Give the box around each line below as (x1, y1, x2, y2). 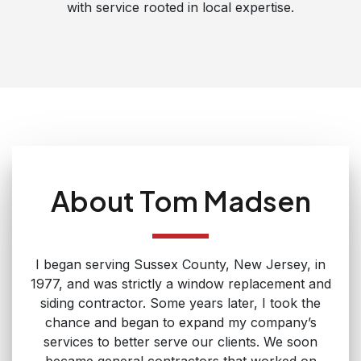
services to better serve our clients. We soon (44, 333, 317, 350)
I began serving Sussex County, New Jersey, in (35, 255, 326, 272)
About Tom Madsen (50, 182, 311, 218)
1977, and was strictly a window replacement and (30, 275, 331, 292)
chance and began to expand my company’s (44, 313, 317, 330)
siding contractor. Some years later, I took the (40, 294, 321, 311)
